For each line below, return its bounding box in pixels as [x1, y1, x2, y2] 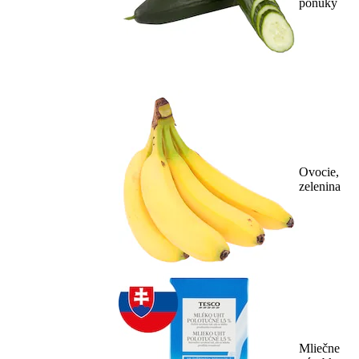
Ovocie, [299, 165, 339, 179]
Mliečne [299, 341, 340, 356]
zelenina [299, 179, 341, 194]
